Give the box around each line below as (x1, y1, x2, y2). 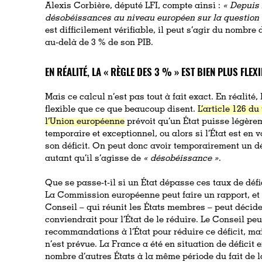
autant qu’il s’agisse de (45, 154, 144, 163)
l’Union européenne (45, 117, 125, 126)
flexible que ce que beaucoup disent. (45, 105, 198, 114)
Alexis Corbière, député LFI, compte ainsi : (45, 1, 223, 11)
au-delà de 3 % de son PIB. (45, 38, 154, 47)
